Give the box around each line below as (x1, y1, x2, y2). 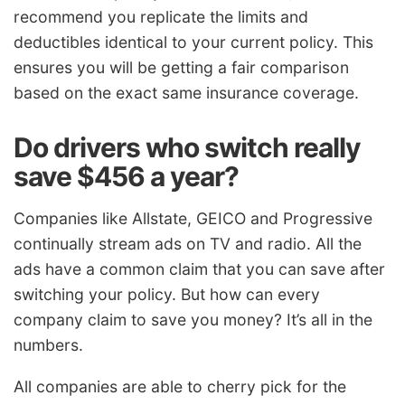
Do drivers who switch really (14, 130, 361, 164)
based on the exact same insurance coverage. (14, 82, 359, 102)
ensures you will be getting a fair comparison (14, 57, 349, 77)
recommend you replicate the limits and (14, 6, 308, 26)
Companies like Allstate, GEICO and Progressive (14, 209, 372, 229)
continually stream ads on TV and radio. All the (14, 234, 362, 254)
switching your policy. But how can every (14, 285, 320, 305)
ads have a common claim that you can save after (14, 259, 385, 279)
